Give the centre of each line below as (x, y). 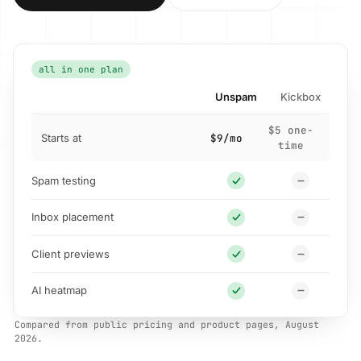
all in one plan (81, 69)
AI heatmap (59, 290)
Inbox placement (73, 217)
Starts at (61, 137)
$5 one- (291, 130)
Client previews (71, 253)
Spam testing (64, 180)
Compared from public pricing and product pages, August (167, 324)
